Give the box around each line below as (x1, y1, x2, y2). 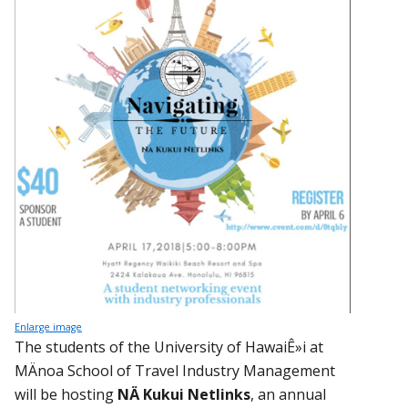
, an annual (250, 383, 326, 404)
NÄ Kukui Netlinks (117, 383, 250, 404)
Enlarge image (15, 320, 82, 333)
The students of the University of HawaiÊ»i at (15, 336, 323, 357)
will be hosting (15, 383, 117, 404)
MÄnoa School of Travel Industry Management (15, 360, 335, 381)
